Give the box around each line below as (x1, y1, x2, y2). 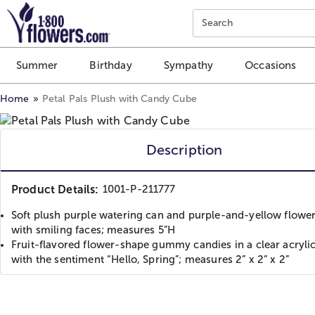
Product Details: (11, 183, 99, 195)
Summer (15, 59, 58, 72)
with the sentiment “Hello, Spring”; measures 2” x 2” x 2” (11, 253, 290, 265)
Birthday (89, 59, 132, 72)
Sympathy (163, 59, 214, 72)
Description (146, 141, 223, 157)
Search (201, 18, 233, 28)
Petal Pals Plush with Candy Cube (41, 93, 197, 104)
